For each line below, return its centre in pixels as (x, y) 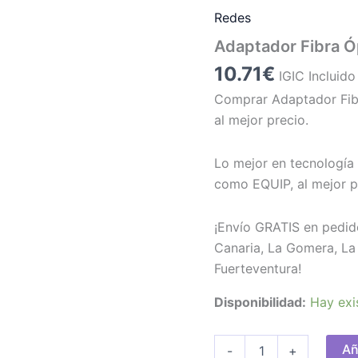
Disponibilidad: (261, 302)
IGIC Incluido (318, 76)
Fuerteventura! (258, 268)
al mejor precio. (262, 119)
